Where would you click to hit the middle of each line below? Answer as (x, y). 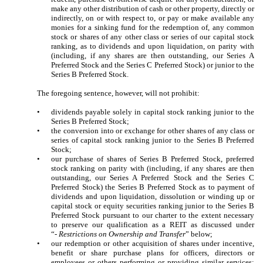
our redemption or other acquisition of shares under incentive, (153, 243)
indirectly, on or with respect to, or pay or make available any (153, 18)
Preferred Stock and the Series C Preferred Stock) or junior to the (153, 65)
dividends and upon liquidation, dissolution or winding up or (153, 196)
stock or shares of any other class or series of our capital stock (153, 36)
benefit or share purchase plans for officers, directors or (153, 252)
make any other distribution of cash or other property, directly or (153, 8)
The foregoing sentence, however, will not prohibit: (118, 93)
